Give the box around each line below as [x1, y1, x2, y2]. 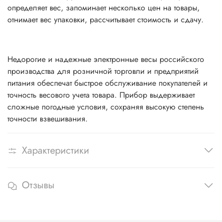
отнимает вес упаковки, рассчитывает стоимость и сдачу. [7, 13, 204, 25]
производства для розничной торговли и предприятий [7, 65, 199, 77]
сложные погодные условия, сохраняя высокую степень [7, 101, 204, 112]
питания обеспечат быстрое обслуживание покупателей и [7, 77, 208, 89]
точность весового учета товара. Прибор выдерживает [7, 89, 195, 101]
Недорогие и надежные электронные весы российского [7, 53, 204, 65]
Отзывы [22, 178, 55, 193]
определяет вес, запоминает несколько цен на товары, [7, 1, 200, 13]
